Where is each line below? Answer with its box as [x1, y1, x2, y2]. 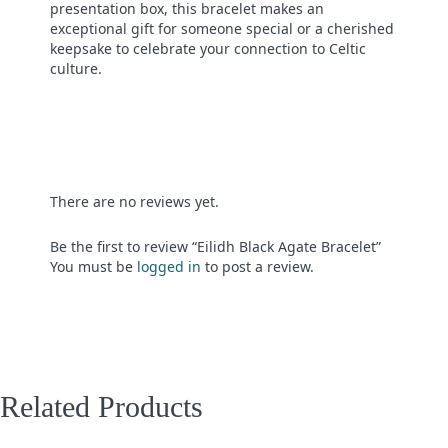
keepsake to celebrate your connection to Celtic [50, 39, 366, 59]
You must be [50, 257, 137, 277]
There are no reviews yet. [50, 192, 219, 212]
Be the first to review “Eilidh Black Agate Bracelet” [50, 237, 381, 257]
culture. [50, 59, 102, 79]
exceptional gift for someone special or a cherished [50, 19, 394, 39]
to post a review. [201, 257, 314, 277]
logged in [137, 257, 201, 277]
